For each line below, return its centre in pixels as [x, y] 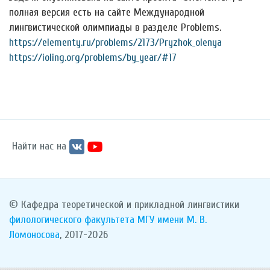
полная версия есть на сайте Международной [107, 12]
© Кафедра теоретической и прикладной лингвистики [124, 205]
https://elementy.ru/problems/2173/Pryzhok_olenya [115, 42]
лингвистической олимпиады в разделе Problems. [115, 27]
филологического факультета [72, 220]
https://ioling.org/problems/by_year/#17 [93, 58]
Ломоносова [34, 235]
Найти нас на [39, 146]
